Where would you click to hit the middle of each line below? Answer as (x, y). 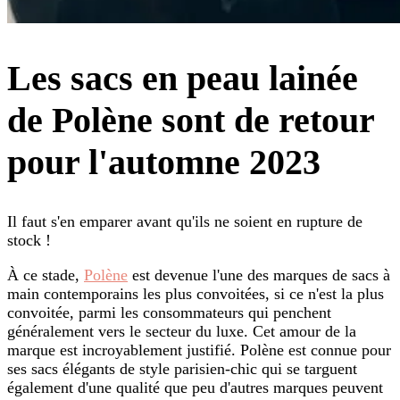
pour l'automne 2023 (164, 162)
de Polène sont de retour (191, 120)
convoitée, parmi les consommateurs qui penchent (169, 313)
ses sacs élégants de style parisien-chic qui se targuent (182, 369)
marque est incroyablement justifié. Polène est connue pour (199, 350)
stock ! (29, 241)
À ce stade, (46, 275)
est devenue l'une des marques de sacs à (259, 275)
